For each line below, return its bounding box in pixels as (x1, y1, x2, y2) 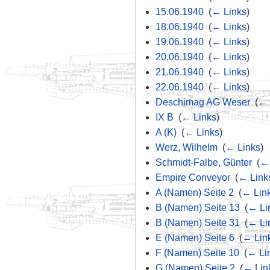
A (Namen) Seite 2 (155, 187, 234, 198)
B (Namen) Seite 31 (155, 218, 240, 228)
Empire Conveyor (155, 172, 230, 183)
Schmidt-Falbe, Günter (155, 157, 252, 168)
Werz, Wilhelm (155, 142, 218, 153)
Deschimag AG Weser (155, 97, 250, 108)
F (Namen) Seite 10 (155, 248, 239, 259)
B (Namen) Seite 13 (155, 202, 240, 213)
